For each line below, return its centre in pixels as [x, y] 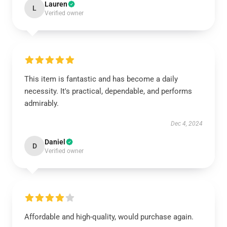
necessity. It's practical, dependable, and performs [108, 91]
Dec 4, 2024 [187, 124]
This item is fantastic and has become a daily [101, 79]
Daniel [55, 142]
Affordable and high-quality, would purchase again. [109, 217]
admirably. [42, 103]
